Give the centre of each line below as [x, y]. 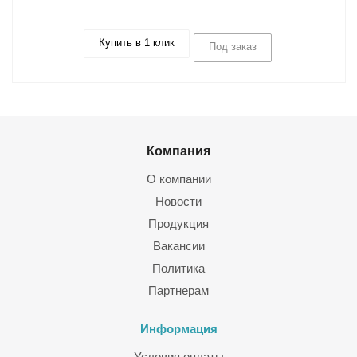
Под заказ [232, 47]
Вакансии [178, 246]
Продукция [178, 224]
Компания [178, 151]
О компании [178, 179]
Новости [178, 201]
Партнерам [178, 290]
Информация [178, 329]
